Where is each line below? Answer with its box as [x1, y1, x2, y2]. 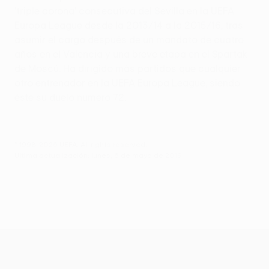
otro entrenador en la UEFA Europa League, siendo [14, 77, 240, 88]
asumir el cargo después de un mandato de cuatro [14, 34, 244, 45]
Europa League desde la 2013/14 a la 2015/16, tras [14, 19, 243, 31]
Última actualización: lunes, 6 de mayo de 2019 [14, 150, 182, 159]
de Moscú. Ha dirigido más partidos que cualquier [14, 62, 241, 74]
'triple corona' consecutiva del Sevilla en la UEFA [14, 5, 234, 16]
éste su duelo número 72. [14, 91, 126, 103]
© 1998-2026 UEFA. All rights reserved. [14, 139, 147, 148]
